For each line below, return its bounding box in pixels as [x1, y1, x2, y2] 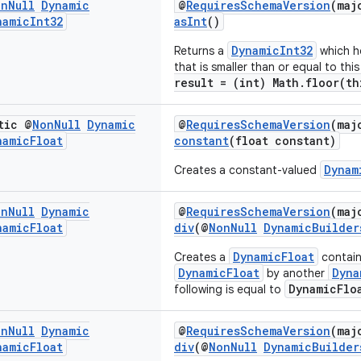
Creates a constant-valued [174, 163, 320, 177]
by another [263, 266, 328, 280]
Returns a [174, 44, 227, 58]
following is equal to [174, 282, 284, 297]
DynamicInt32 [231, 43, 313, 58]
